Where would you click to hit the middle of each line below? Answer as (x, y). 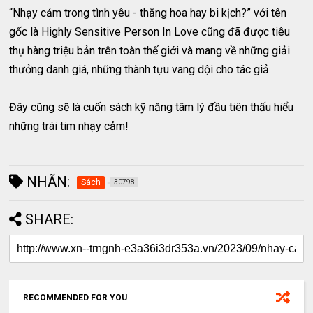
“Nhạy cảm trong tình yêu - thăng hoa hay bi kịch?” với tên (148, 13)
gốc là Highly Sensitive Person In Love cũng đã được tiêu (150, 31)
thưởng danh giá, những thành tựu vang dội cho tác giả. (142, 69)
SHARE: (50, 219)
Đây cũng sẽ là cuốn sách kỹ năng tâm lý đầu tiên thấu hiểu (152, 107)
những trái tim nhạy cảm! (69, 126)
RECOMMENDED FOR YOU (75, 297)
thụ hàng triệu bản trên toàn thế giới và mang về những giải (150, 50)
